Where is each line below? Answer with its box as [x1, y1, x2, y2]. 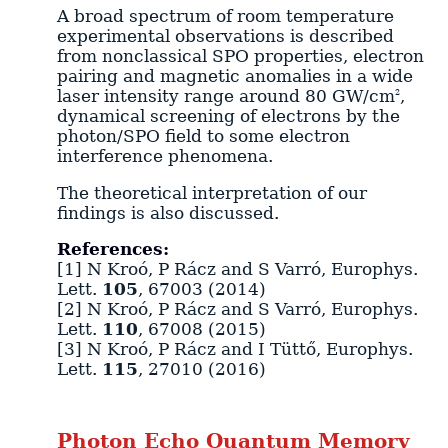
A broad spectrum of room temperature [56, 5, 394, 26]
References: [56, 239, 169, 260]
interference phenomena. [56, 145, 273, 166]
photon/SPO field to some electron [56, 125, 350, 146]
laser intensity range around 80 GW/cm [56, 85, 395, 106]
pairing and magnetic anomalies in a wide [56, 65, 413, 86]
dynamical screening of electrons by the [56, 105, 400, 126]
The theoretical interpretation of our [56, 182, 367, 203]
